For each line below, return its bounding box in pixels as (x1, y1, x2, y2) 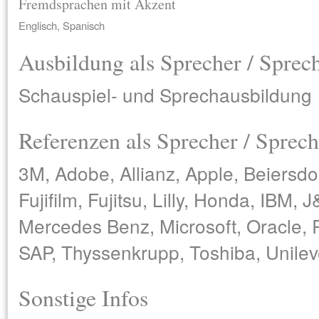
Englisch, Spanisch (19, 18, 105, 33)
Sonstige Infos (19, 282, 148, 313)
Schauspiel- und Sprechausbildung (19, 81, 312, 108)
